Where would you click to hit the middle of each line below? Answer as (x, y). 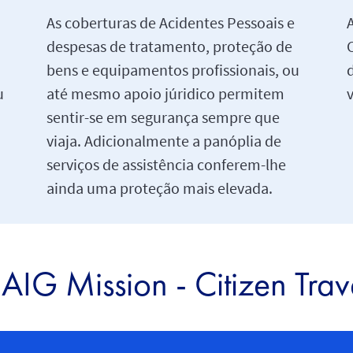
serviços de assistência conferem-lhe (166, 164)
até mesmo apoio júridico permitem (165, 93)
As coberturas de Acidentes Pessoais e (170, 22)
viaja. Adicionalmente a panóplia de (163, 140)
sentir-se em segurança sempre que (163, 117)
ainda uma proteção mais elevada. (159, 188)
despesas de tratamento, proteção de (169, 46)
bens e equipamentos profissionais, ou (173, 69)
